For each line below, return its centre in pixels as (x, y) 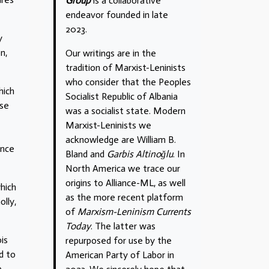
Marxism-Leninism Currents (134, 211)
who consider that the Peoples (128, 82)
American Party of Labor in (120, 255)
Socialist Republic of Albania (122, 96)
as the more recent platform (124, 197)
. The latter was (123, 226)
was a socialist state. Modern (125, 110)
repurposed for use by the (119, 240)
